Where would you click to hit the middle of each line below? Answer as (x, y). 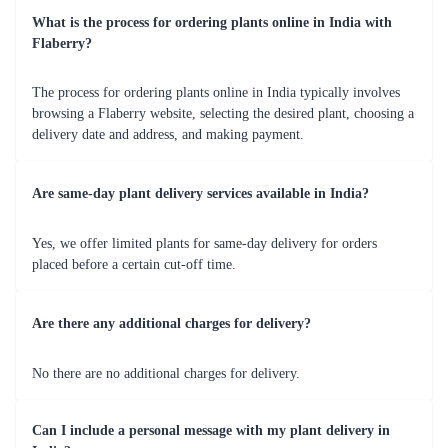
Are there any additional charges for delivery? (171, 323)
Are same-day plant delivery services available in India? (200, 193)
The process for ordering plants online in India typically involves (216, 93)
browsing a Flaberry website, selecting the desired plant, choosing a (223, 114)
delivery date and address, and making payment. (168, 135)
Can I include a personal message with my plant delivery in (211, 431)
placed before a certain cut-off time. (134, 265)
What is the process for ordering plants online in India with (212, 23)
